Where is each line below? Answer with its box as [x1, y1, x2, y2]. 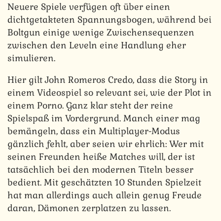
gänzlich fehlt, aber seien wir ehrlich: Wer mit [7, 138, 204, 149]
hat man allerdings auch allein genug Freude [7, 189, 202, 201]
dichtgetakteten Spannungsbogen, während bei [7, 13, 212, 25]
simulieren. [7, 52, 55, 64]
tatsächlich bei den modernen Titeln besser [7, 163, 193, 175]
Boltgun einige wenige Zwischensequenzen [7, 26, 194, 38]
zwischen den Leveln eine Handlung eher [7, 39, 186, 51]
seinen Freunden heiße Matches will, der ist [7, 150, 195, 162]
